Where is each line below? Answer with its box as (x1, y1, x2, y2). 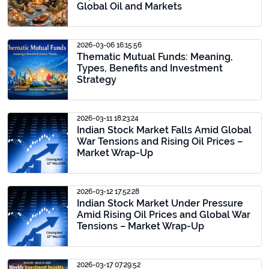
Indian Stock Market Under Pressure (77, 198, 243, 209)
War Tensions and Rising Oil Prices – (77, 136, 243, 147)
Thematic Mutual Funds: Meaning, (77, 51, 233, 62)
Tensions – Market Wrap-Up (77, 220, 204, 232)
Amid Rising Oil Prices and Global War (77, 209, 250, 220)
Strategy (77, 74, 116, 85)
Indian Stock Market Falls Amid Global (77, 124, 252, 136)
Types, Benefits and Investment (77, 62, 223, 74)
